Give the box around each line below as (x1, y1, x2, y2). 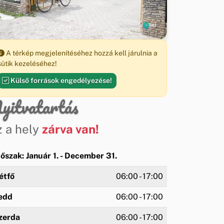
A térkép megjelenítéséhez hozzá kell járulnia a (4, 48, 157, 57)
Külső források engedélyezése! (9, 76, 112, 84)
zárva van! (42, 121, 99, 136)
